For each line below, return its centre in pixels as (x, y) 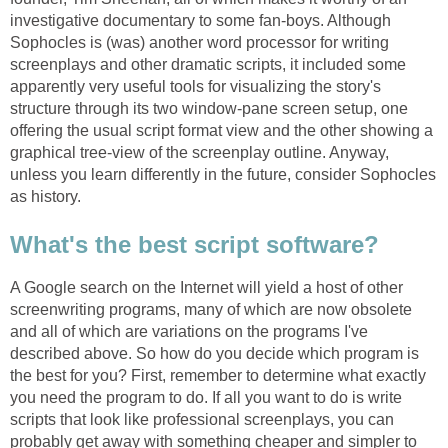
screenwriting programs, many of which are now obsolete (211, 309)
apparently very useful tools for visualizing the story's (195, 87)
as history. (45, 197)
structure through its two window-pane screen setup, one (209, 109)
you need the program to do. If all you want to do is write (206, 397)
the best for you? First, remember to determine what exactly (218, 375)
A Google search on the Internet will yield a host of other (206, 287)
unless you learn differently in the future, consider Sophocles (223, 175)
